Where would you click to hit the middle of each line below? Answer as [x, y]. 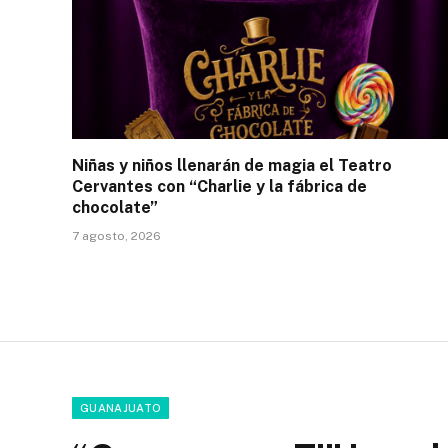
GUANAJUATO [121, 407]
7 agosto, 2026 [116, 235]
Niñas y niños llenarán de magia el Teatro [232, 165]
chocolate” [115, 207]
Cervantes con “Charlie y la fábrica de [219, 186]
